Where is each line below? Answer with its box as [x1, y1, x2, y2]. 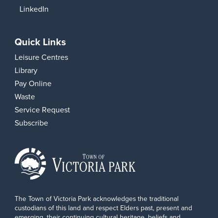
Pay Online [15, 77, 52, 89]
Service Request [15, 104, 70, 115]
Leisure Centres [15, 51, 68, 63]
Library [15, 64, 37, 76]
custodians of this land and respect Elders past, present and [15, 202, 192, 213]
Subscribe [15, 117, 48, 128]
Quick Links [15, 34, 66, 49]
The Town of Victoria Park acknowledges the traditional [15, 193, 179, 204]
